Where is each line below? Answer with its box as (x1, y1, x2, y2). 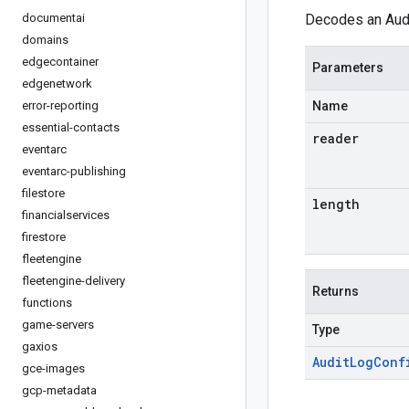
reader (312, 130, 359, 147)
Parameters (312, 60, 383, 75)
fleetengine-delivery (22, 274, 125, 288)
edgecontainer (22, 55, 99, 68)
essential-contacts (22, 121, 120, 134)
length (312, 195, 360, 213)
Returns (312, 284, 359, 299)
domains (22, 33, 68, 47)
